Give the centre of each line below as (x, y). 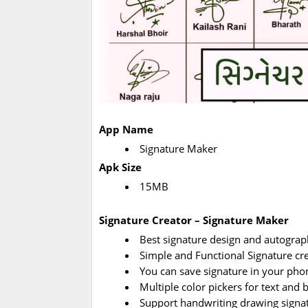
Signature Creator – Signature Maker (194, 220)
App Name (126, 130)
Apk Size (120, 167)
